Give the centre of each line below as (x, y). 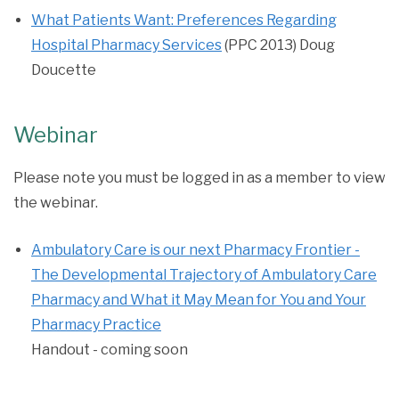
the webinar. (56, 203)
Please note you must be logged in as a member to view (199, 178)
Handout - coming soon (110, 350)
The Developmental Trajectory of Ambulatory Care (204, 275)
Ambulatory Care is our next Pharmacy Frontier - (195, 250)
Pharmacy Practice (96, 325)
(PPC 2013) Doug (278, 45)
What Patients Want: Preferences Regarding (184, 20)
